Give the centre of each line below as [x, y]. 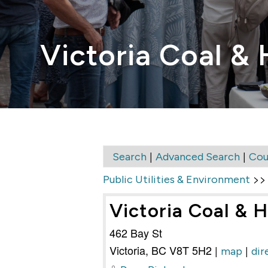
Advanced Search [198, 157]
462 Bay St [136, 233]
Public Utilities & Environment [176, 180]
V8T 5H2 [191, 250]
